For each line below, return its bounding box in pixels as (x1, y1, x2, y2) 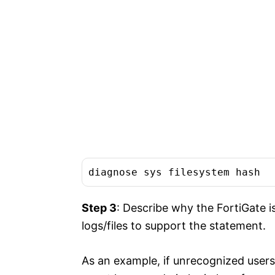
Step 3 (82, 201, 117, 215)
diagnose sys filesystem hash (88, 166, 260, 179)
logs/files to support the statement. (82, 219, 266, 233)
